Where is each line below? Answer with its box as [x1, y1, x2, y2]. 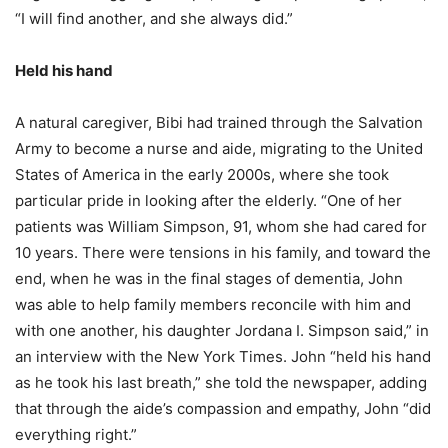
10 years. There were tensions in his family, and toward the [15, 242, 431, 262]
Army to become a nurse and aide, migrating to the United [15, 138, 423, 158]
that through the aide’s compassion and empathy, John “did [15, 398, 431, 418]
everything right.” [15, 424, 137, 444]
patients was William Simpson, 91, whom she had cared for [15, 216, 427, 236]
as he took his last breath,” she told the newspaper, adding [15, 372, 427, 392]
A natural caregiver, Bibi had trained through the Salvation [15, 112, 423, 132]
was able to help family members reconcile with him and [15, 294, 411, 314]
